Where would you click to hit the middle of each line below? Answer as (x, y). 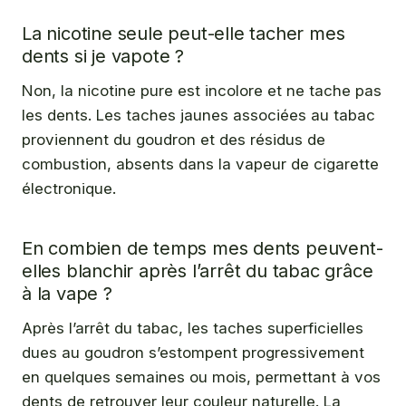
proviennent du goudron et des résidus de (174, 139)
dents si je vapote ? (103, 56)
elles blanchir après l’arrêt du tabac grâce (198, 271)
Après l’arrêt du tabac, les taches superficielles (193, 328)
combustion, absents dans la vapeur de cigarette (200, 164)
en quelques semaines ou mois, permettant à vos (201, 377)
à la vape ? (67, 293)
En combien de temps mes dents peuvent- (203, 248)
